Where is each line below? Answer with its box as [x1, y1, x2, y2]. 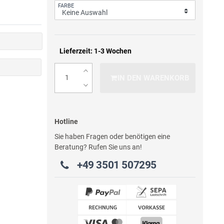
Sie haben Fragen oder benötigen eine [54, 132, 170, 141]
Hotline [54, 117, 78, 125]
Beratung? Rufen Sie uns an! [54, 143, 142, 151]
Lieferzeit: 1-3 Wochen [59, 46, 132, 55]
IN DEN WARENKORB [117, 73, 190, 82]
